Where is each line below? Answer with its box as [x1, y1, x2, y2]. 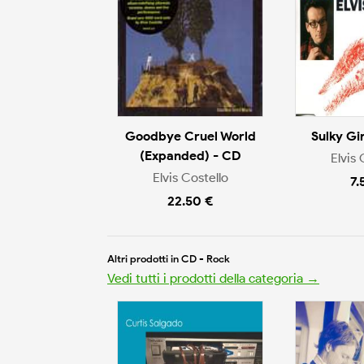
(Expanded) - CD [139, 148, 241, 164]
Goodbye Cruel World [124, 128, 256, 145]
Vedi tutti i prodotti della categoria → [107, 270, 319, 286]
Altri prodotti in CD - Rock [107, 252, 230, 265]
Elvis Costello [152, 169, 228, 185]
